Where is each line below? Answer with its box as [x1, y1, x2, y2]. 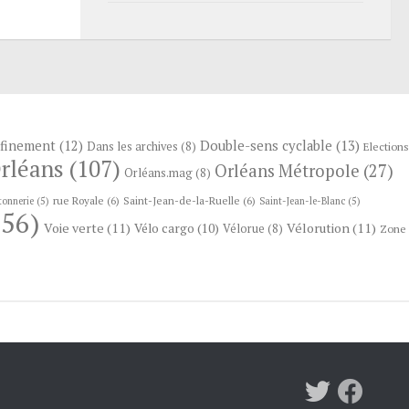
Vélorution [286, 218, 350, 236]
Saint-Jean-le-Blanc [259, 194, 345, 207]
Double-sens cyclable [200, 136, 332, 154]
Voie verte [43, 218, 104, 236]
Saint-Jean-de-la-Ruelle [123, 193, 240, 207]
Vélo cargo [133, 219, 194, 236]
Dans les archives [87, 138, 178, 154]
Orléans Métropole [215, 159, 360, 182]
